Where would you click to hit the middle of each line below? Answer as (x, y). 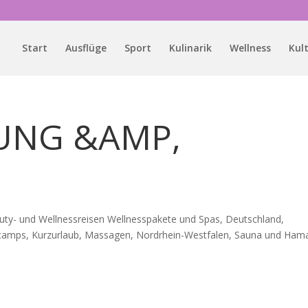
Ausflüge (86, 48)
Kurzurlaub (56, 235)
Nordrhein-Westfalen (183, 235)
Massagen (108, 235)
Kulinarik (190, 48)
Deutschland (254, 219)
